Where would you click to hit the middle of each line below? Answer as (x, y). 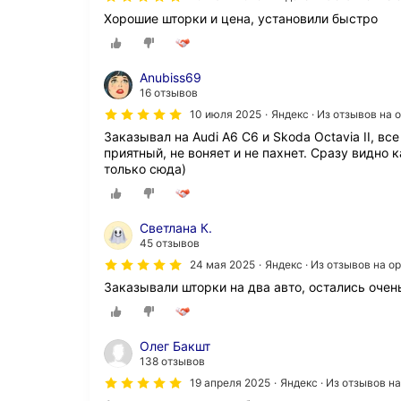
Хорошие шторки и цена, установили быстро (241, 18)
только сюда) (145, 168)
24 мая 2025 (222, 264)
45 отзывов (170, 243)
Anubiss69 (171, 77)
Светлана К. (176, 227)
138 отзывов (172, 362)
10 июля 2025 (226, 114)
